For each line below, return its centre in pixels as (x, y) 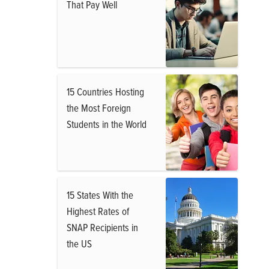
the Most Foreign (99, 108)
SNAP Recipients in (102, 227)
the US (79, 243)
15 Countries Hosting (105, 92)
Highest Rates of (98, 211)
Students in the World (107, 124)
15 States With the (100, 195)
